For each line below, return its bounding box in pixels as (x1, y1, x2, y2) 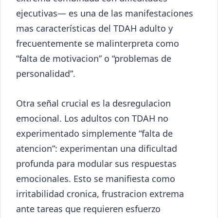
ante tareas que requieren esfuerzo (16, 202, 161, 215)
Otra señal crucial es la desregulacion (16, 97, 171, 109)
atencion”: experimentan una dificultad (16, 142, 177, 154)
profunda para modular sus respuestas (16, 157, 177, 169)
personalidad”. (16, 67, 75, 79)
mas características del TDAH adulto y (16, 22, 173, 34)
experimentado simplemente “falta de (16, 127, 173, 139)
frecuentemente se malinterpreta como (16, 37, 179, 49)
